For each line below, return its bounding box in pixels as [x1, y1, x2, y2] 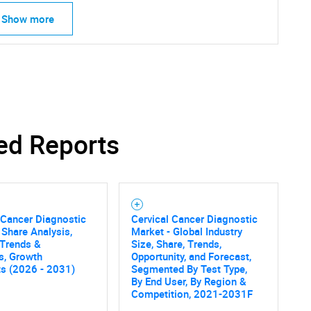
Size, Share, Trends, [131, 236, 221, 251]
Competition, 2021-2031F [131, 286, 253, 301]
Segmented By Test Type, [131, 261, 247, 276]
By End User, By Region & [131, 274, 246, 288]
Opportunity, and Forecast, [131, 249, 251, 263]
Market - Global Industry [131, 224, 242, 238]
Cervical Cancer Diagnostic [131, 211, 258, 226]
